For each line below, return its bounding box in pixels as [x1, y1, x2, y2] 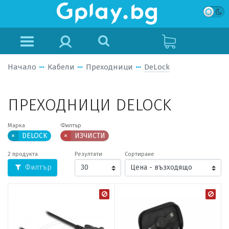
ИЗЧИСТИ [75, 131, 105, 140]
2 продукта [8, 151, 38, 157]
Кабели [48, 62, 75, 72]
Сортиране [124, 151, 154, 157]
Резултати [75, 151, 102, 157]
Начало [8, 62, 36, 72]
